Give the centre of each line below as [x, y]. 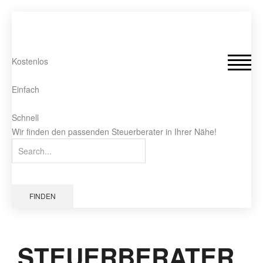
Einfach [26, 89]
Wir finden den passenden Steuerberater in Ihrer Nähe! [114, 131]
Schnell [25, 117]
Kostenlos [30, 61]
